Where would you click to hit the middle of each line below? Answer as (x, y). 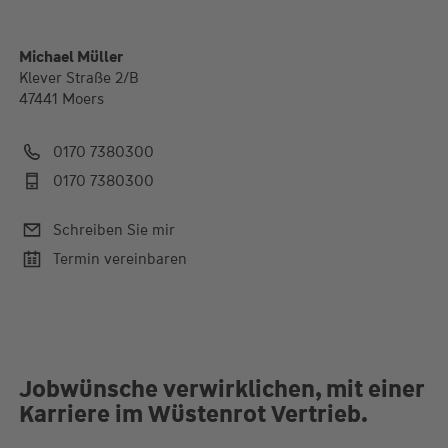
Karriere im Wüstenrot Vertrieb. (193, 414)
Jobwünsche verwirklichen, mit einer (221, 389)
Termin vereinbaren (119, 258)
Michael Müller (70, 57)
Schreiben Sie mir (113, 229)
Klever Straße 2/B (78, 78)
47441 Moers (61, 99)
